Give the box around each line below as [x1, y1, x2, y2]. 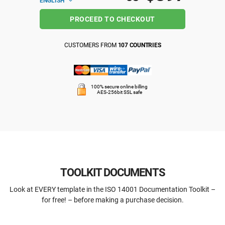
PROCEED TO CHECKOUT [70, 15, 155, 23]
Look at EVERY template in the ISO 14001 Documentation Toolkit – [10, 185, 215, 193]
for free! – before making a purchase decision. [41, 195, 184, 204]
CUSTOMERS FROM [64, 42, 118, 49]
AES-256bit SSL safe [96, 89, 142, 95]
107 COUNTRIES [118, 42, 161, 49]
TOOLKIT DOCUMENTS [60, 166, 165, 179]
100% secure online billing [91, 84, 148, 90]
